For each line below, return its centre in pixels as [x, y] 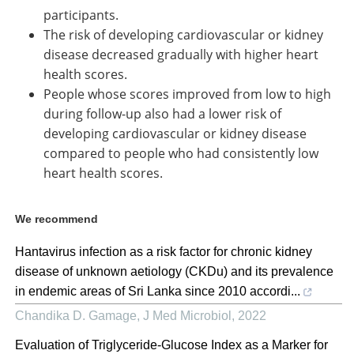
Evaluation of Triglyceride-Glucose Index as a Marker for [171, 345]
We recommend [56, 218]
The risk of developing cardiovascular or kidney [183, 34]
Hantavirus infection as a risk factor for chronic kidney [164, 251]
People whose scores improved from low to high [187, 93]
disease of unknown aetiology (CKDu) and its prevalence [174, 271]
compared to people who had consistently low [181, 153]
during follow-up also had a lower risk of [162, 113]
